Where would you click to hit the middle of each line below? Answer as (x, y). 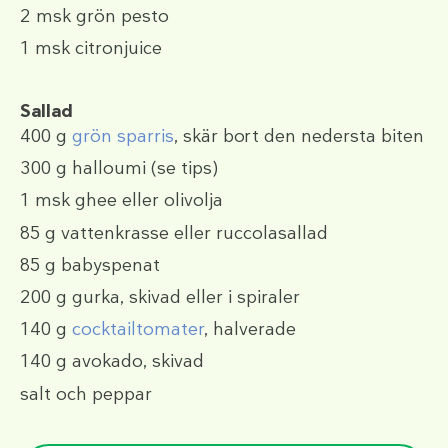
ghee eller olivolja (146, 200)
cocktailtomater (138, 329)
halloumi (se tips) (142, 168)
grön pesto (120, 15)
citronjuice (116, 47)
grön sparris (123, 136)
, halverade (250, 329)
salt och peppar (86, 393)
